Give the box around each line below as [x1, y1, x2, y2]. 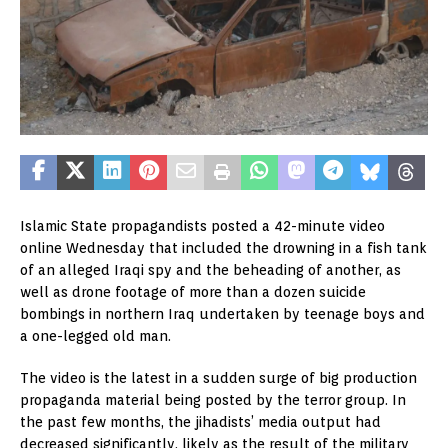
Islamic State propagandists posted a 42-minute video [20, 218, 385, 235]
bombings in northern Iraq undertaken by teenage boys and [20, 306, 425, 323]
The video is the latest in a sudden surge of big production [20, 370, 417, 387]
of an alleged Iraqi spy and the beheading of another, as [20, 262, 401, 279]
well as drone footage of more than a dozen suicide [20, 284, 366, 301]
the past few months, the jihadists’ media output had [20, 414, 381, 431]
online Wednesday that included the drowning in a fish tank [20, 240, 427, 257]
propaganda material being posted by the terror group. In [20, 392, 406, 409]
